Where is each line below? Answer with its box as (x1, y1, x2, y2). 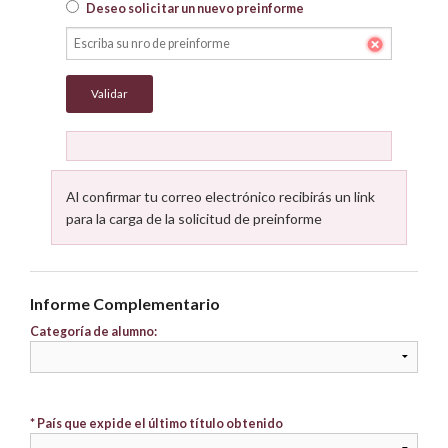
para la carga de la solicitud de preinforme (66, 209, 323, 227)
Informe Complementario (30, 293, 220, 313)
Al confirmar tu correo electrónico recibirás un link (66, 187, 376, 205)
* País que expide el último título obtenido (30, 415, 283, 431)
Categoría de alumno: (30, 323, 157, 339)
